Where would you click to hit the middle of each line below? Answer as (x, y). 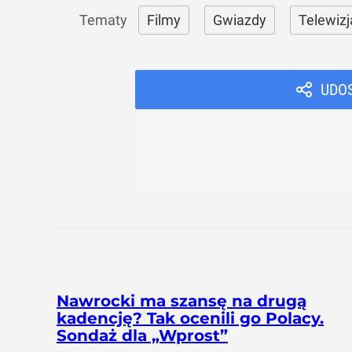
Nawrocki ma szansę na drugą (181, 301)
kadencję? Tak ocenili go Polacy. (190, 319)
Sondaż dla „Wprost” (142, 336)
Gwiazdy (240, 20)
